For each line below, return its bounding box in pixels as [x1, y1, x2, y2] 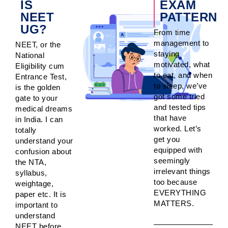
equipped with [154, 145, 203, 154]
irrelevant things [154, 166, 211, 176]
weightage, [15, 179, 53, 188]
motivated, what [154, 60, 210, 69]
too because [154, 177, 197, 186]
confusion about [15, 147, 72, 156]
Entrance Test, [15, 72, 67, 81]
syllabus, [15, 168, 47, 177]
